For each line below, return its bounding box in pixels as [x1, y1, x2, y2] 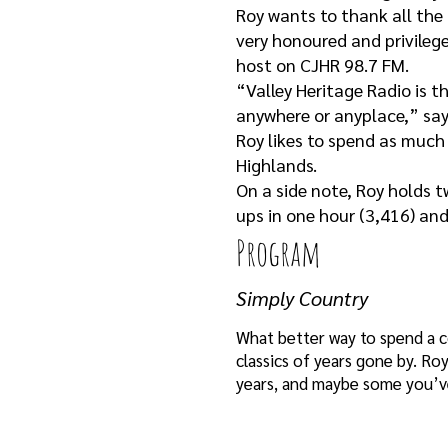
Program [236, 230, 321, 275]
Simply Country [236, 285, 368, 311]
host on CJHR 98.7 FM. [236, 53, 409, 76]
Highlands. [236, 153, 317, 176]
